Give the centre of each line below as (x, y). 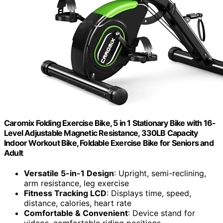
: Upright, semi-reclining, (160, 173)
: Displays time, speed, (149, 193)
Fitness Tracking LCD (65, 193)
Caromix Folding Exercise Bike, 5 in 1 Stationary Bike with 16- (110, 123)
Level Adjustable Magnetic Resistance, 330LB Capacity (101, 133)
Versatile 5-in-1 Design (69, 173)
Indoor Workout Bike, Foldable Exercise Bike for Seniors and (109, 143)
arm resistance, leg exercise (76, 183)
